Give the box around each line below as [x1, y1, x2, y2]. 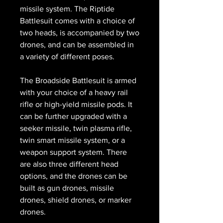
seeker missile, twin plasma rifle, [20, 123, 132, 132]
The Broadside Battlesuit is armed [20, 76, 136, 85]
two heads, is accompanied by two [20, 28, 139, 37]
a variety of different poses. [20, 52, 114, 61]
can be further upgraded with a [20, 111, 127, 120]
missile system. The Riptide [20, 4, 114, 13]
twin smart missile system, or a [20, 135, 125, 144]
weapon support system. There [20, 147, 127, 156]
